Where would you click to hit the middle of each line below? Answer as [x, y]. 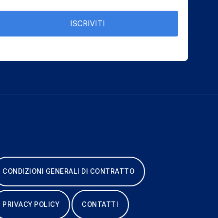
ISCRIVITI [87, 23]
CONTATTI [100, 205]
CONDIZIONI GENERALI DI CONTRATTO [69, 172]
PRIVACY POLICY [31, 205]
